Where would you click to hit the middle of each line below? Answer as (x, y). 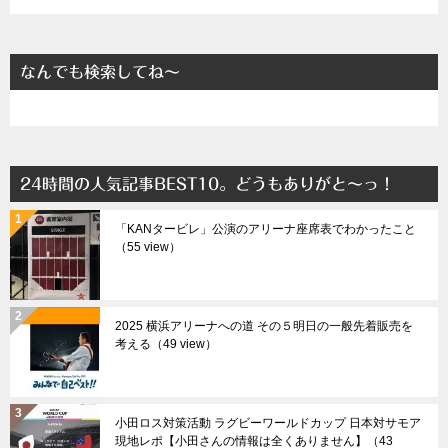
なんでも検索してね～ (100, 72)
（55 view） (148, 247)
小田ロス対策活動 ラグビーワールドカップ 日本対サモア (268, 423)
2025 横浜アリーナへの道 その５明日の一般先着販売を (264, 326)
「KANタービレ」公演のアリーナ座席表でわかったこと (265, 229)
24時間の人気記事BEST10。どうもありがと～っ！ (207, 184)
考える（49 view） (166, 344)
